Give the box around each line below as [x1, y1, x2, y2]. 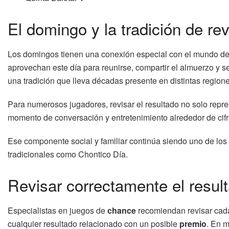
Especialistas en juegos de [8, 204, 107, 216]
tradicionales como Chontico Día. [8, 148, 128, 160]
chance [107, 204, 136, 216]
